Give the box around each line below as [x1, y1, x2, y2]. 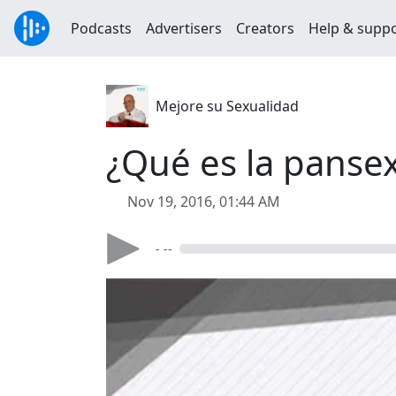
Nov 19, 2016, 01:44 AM [127, 192, 280, 211]
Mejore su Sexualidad [156, 96, 299, 116]
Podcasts [71, 19, 132, 38]
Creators [236, 19, 294, 38]
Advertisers [146, 19, 222, 38]
